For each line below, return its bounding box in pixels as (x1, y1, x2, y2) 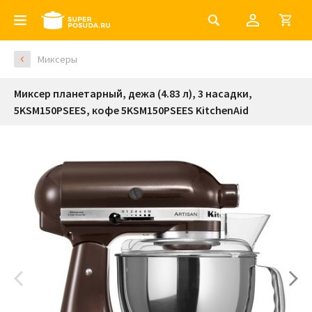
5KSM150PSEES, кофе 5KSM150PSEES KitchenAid (14, 103, 249, 117)
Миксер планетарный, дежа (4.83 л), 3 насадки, (14, 86, 252, 100)
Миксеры (38, 53, 77, 65)
